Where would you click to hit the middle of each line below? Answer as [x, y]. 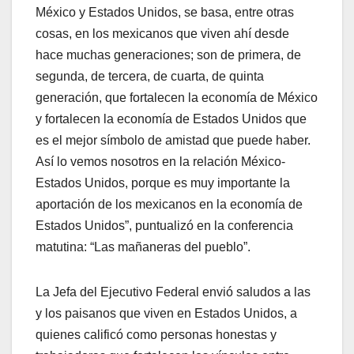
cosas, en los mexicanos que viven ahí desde [162, 33]
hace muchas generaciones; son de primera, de [168, 55]
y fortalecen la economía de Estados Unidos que [171, 119]
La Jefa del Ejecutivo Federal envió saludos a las [173, 292]
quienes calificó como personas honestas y [156, 334]
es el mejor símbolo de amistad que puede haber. [173, 140]
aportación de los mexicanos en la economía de [169, 204]
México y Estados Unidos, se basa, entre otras [165, 12]
